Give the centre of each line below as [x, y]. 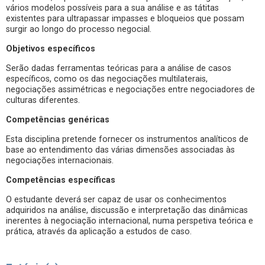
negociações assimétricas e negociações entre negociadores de [130, 90]
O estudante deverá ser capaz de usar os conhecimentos [116, 200]
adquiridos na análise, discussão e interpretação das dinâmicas [127, 210]
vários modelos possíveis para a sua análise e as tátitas [112, 8]
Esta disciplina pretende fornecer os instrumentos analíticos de [127, 139]
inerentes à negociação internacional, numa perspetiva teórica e [130, 221]
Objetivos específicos [51, 49]
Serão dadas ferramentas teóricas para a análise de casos [119, 68]
